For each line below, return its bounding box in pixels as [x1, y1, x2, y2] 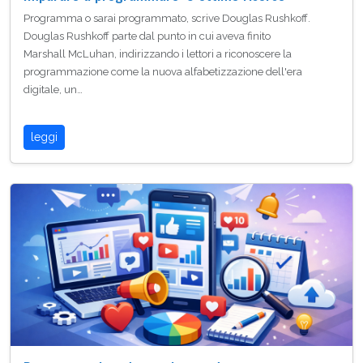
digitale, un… [23, 83, 83, 96]
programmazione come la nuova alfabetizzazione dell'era [23, 65, 302, 78]
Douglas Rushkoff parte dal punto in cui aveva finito [23, 29, 271, 42]
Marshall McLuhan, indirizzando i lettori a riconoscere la [23, 47, 292, 60]
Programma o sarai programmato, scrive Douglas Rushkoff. [23, 11, 310, 24]
